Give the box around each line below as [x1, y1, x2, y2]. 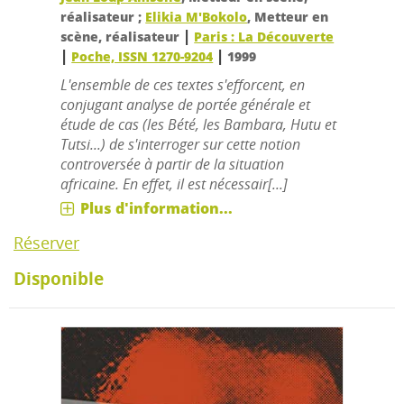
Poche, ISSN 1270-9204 [71, 47, 214, 65]
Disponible [14, 266, 104, 289]
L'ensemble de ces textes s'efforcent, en [60, 74, 306, 95]
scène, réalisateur [60, 27, 184, 45]
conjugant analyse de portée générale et [60, 94, 311, 115]
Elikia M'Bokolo [145, 7, 248, 25]
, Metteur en [247, 7, 329, 25]
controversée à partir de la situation [60, 153, 285, 174]
